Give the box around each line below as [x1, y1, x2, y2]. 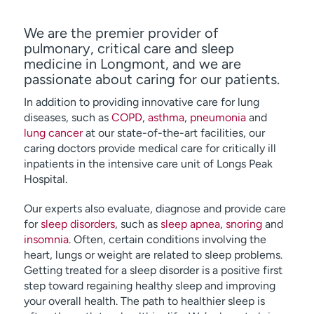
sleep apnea [160, 217, 220, 231]
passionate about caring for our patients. [23, 71, 280, 88]
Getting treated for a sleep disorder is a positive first [23, 264, 282, 277]
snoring [225, 217, 262, 231]
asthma [147, 111, 184, 124]
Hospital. [23, 172, 67, 186]
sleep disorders [40, 217, 115, 231]
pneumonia [189, 111, 246, 124]
